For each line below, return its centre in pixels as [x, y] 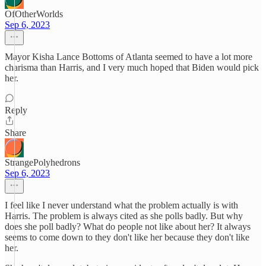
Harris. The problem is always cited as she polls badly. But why [124, 216]
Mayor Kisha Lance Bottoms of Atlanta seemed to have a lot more [129, 57]
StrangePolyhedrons [42, 162]
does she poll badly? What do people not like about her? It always [128, 227]
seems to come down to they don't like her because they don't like [127, 237]
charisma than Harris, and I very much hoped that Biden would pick [132, 67]
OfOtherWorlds [34, 14]
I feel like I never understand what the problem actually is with [121, 205]
